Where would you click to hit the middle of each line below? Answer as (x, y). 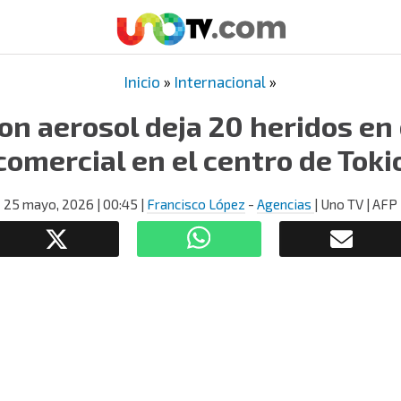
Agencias (286, 204)
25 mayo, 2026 (49, 204)
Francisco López (196, 204)
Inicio (142, 81)
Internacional (220, 81)
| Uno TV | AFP (356, 204)
